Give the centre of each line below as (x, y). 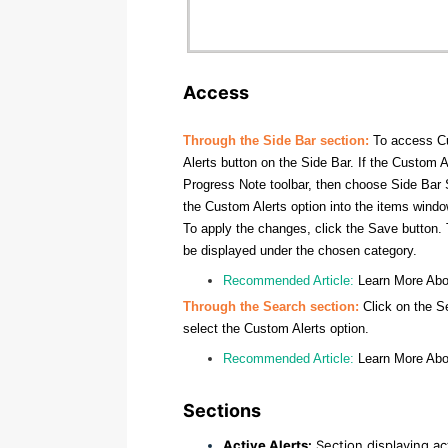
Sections (224, 410)
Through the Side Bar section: (276, 140)
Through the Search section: (271, 306)
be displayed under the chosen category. (300, 250)
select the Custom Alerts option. (276, 328)
